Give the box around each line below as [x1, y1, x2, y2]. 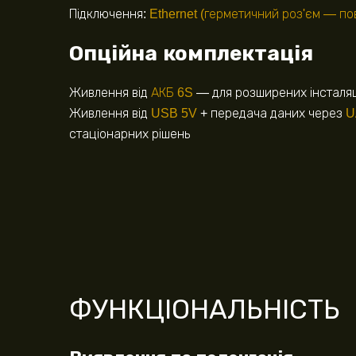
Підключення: [69, 7, 149, 21]
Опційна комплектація [69, 41, 313, 66]
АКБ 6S [151, 86, 193, 100]
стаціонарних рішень [69, 127, 190, 141]
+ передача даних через [197, 106, 346, 121]
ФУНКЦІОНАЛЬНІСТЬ [69, 294, 340, 325]
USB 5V [151, 106, 197, 121]
